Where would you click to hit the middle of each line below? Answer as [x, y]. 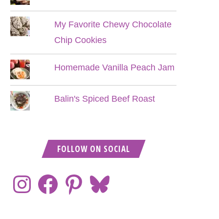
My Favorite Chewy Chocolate [113, 24]
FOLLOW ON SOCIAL [93, 149]
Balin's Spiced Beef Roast [105, 99]
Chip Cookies [81, 40]
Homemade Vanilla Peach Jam [115, 67]
